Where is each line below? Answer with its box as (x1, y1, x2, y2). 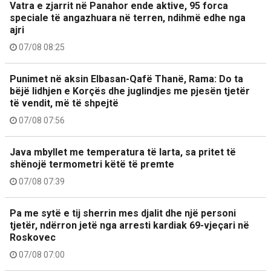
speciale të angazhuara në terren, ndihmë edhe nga (10, 12, 246, 24)
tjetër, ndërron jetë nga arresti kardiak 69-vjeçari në (10, 220, 249, 231)
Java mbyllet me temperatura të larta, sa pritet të (10, 146, 236, 158)
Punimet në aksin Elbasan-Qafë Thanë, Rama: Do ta (10, 73, 243, 85)
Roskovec (10, 232, 56, 243)
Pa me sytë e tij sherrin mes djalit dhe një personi (10, 207, 236, 219)
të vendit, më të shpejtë (10, 97, 119, 109)
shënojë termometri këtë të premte (10, 158, 174, 170)
